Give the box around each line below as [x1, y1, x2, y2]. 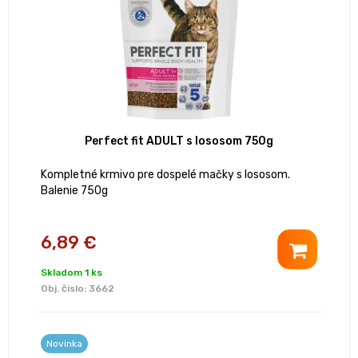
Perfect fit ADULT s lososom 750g [85, 134, 273, 149]
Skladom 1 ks [41, 267, 102, 279]
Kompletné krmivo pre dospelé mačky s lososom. [41, 168, 290, 182]
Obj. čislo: [41, 283, 89, 295]
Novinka [46, 338, 82, 350]
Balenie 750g [41, 184, 108, 198]
